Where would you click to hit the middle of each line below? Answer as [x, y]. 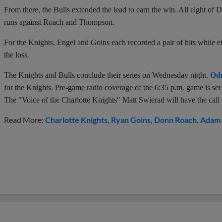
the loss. [17, 55]
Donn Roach [175, 119]
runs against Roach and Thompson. [59, 22]
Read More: [25, 119]
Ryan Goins [131, 119]
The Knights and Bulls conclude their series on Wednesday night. [107, 75]
